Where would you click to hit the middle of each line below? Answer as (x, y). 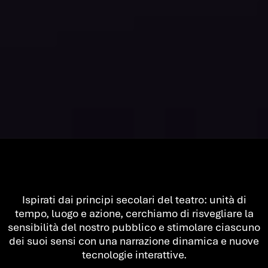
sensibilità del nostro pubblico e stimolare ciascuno (134, 227)
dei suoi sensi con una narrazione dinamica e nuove (134, 241)
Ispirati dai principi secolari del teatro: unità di (134, 200)
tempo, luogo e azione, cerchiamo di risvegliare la (134, 214)
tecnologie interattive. (134, 255)
